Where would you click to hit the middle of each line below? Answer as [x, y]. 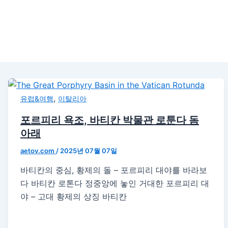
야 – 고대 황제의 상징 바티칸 [73, 196]
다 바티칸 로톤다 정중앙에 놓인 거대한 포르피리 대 [115, 183]
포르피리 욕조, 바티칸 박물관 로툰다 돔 [109, 120]
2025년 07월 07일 [88, 150]
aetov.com [38, 150]
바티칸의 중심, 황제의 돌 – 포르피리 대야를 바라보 [113, 170]
